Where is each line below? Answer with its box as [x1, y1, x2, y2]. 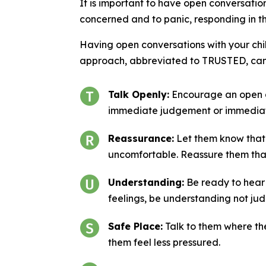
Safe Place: [107, 220, 163, 232]
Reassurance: [107, 132, 174, 144]
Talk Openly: [107, 88, 169, 100]
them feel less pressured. [107, 236, 220, 248]
